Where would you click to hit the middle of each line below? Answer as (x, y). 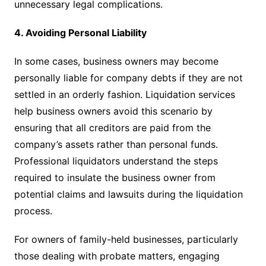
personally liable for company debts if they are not (128, 78)
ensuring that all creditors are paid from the (112, 128)
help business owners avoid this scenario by (113, 111)
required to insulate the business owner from (115, 178)
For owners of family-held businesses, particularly (126, 239)
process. (33, 211)
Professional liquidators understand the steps (116, 161)
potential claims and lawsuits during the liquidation (128, 194)
